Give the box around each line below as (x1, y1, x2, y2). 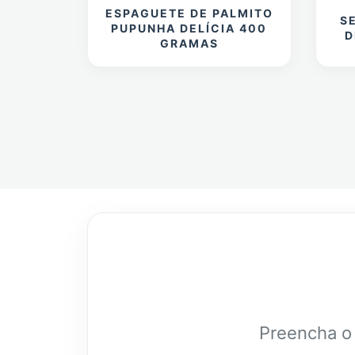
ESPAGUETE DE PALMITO (105, 6, 273, 20)
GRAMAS (159, 36, 219, 50)
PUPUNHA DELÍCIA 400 (111, 21, 268, 35)
